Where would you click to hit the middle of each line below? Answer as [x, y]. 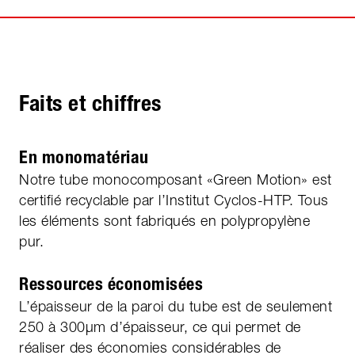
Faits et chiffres [90, 103]
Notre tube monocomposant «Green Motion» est [176, 179]
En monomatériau [84, 157]
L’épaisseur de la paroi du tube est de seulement [176, 306]
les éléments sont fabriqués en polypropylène [164, 220]
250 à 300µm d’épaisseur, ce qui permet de [160, 326]
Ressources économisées [111, 284]
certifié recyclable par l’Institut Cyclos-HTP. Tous [174, 200]
